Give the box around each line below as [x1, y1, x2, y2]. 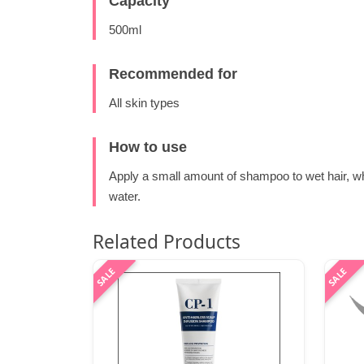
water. [109, 189, 141, 204]
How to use [109, 139, 187, 156]
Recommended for [109, 66, 237, 83]
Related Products [93, 229, 240, 255]
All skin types [109, 96, 180, 110]
